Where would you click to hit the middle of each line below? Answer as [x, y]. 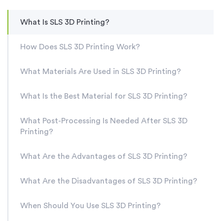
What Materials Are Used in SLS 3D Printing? [102, 72]
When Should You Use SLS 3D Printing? [91, 206]
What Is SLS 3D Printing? [66, 22]
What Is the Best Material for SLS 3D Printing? [105, 96]
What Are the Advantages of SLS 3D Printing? [105, 156]
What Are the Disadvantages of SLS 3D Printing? [109, 181]
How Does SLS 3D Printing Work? [81, 47]
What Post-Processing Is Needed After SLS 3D [104, 121]
